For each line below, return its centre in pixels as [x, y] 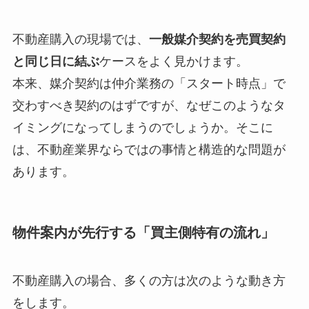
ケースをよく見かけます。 [173, 62]
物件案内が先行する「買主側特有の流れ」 [143, 233]
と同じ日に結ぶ [56, 62]
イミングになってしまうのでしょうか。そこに [142, 128]
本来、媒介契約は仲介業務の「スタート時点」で [149, 84]
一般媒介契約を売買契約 [217, 40]
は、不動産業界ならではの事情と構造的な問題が [149, 150]
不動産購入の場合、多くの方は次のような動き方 [149, 280]
